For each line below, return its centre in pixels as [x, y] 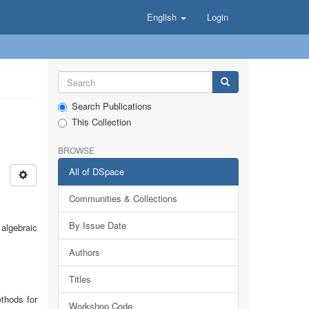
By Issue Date [97, 225]
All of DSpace [96, 171]
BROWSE [76, 150]
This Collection [101, 122]
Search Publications [111, 106]
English [163, 17]
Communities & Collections [123, 198]
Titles [80, 279]
